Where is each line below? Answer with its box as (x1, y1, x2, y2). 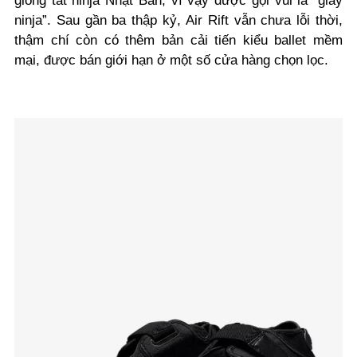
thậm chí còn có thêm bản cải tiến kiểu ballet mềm (14, 33, 343, 49)
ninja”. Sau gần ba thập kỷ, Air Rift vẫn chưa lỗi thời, (14, 13, 343, 29)
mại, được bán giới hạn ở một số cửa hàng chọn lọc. (14, 53, 328, 69)
